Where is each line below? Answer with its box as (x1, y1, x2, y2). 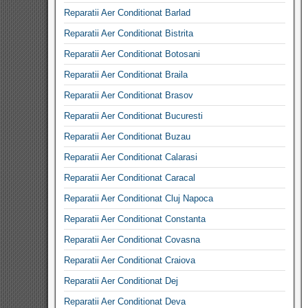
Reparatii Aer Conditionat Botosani (64, 49, 200, 59)
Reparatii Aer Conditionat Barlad (64, 8, 190, 18)
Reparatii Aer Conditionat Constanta (64, 214, 206, 224)
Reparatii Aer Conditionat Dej (64, 276, 178, 286)
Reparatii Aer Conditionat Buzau (64, 131, 190, 142)
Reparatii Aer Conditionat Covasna (64, 234, 200, 245)
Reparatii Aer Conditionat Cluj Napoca (64, 193, 213, 203)
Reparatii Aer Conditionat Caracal (64, 173, 195, 183)
